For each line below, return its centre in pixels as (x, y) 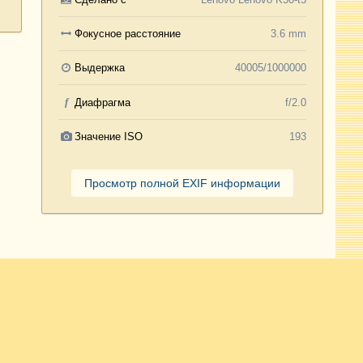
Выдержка (100, 68)
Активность (295, 325)
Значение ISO (109, 137)
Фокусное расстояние (128, 34)
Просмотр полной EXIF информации (182, 184)
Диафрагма (103, 102)
